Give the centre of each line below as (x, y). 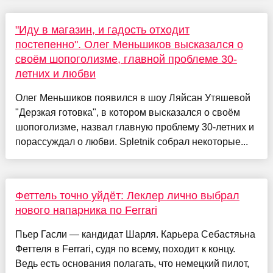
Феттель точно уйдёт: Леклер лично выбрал (127, 196)
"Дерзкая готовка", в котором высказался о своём (127, 113)
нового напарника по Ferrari (86, 211)
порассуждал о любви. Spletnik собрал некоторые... (131, 142)
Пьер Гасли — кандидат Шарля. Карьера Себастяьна (135, 235)
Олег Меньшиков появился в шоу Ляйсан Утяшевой (133, 98)
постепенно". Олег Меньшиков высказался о (129, 45)
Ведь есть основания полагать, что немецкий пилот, (132, 264)
